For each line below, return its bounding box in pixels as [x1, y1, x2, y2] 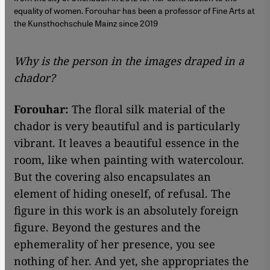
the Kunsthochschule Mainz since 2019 [14, 17, 158, 29]
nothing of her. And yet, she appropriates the [14, 254, 249, 269]
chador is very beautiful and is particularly [14, 119, 240, 134]
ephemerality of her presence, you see [14, 237, 215, 252]
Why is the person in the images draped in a [14, 54, 244, 69]
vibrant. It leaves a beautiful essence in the [14, 136, 239, 151]
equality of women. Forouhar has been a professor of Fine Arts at [14, 5, 255, 16]
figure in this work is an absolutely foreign [14, 203, 239, 218]
